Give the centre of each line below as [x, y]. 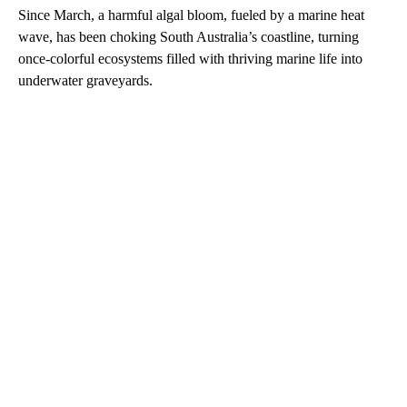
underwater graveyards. [85, 81]
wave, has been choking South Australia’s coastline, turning [189, 37]
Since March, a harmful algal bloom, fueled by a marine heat [191, 15]
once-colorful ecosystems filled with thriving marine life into [190, 59]
